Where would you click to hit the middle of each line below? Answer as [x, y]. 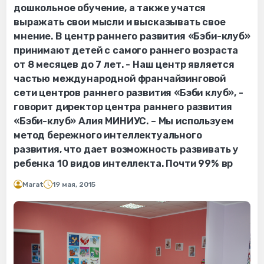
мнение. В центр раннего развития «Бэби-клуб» [132, 37]
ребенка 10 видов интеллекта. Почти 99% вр [123, 164]
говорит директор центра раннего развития [123, 107]
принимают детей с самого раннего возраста [126, 51]
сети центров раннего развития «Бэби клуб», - [128, 93]
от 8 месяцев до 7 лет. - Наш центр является [124, 65]
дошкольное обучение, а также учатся [110, 8]
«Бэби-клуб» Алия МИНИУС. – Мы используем [124, 121]
